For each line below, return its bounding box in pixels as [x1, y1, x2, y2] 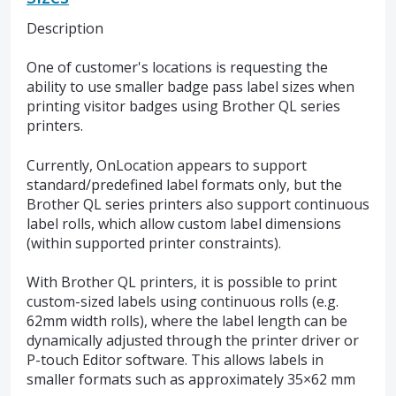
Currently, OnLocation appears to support [27, 155, 307, 175]
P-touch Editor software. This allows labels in [27, 350, 324, 370]
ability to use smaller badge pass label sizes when [27, 77, 354, 97]
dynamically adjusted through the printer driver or [27, 331, 359, 351]
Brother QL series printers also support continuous [27, 194, 369, 214]
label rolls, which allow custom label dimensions [27, 213, 341, 233]
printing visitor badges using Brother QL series [27, 96, 340, 117]
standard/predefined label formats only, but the [27, 174, 342, 194]
